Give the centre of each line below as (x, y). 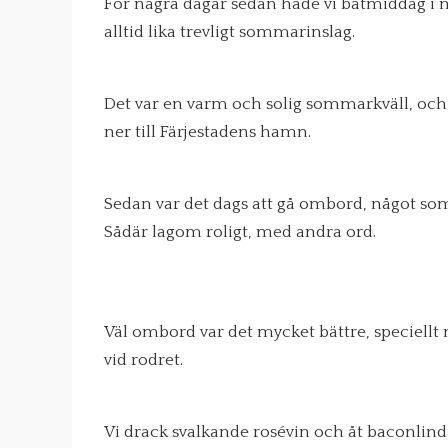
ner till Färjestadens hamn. (207, 132)
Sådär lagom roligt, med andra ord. (240, 232)
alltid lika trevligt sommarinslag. (229, 32)
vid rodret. (143, 360)
